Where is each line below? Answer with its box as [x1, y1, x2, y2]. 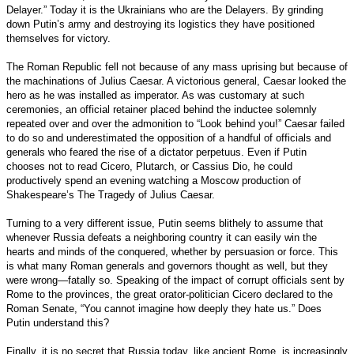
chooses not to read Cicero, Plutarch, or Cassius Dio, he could [6, 160, 292, 172]
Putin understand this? [6, 316, 109, 329]
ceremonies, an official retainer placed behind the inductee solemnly [6, 103, 317, 115]
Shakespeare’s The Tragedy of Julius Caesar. [6, 188, 215, 201]
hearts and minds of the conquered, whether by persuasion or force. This [6, 245, 338, 258]
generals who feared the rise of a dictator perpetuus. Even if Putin [6, 145, 307, 158]
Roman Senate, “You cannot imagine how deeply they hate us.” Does [6, 302, 322, 314]
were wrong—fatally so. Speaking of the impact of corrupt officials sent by [6, 273, 345, 286]
